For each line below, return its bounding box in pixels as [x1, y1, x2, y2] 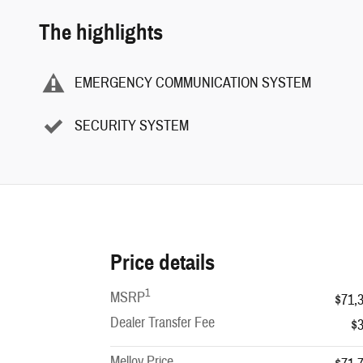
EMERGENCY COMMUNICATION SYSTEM [75, 74, 311, 93]
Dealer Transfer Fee [110, 313, 215, 332]
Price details [110, 248, 215, 276]
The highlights [39, 18, 163, 46]
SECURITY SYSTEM [75, 117, 189, 136]
